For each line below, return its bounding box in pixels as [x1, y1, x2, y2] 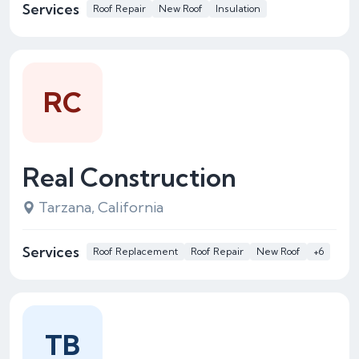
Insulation [216, 2, 260, 14]
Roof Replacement [93, 245, 178, 257]
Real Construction [22, 161, 236, 193]
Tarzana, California [38, 198, 163, 216]
